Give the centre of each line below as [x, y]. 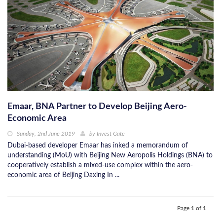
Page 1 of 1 [192, 208]
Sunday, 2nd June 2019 [46, 134]
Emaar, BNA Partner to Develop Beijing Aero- [97, 107]
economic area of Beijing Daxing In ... [63, 175]
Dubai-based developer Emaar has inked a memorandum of [98, 146]
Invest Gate [111, 134]
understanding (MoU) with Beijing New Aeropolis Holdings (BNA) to [110, 156]
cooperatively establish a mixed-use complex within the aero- [100, 166]
